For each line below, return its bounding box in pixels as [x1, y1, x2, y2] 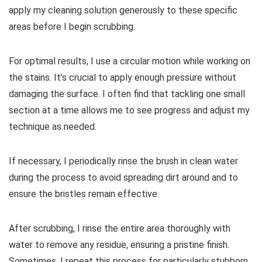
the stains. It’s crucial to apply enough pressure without [9, 71, 236, 83]
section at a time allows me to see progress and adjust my [9, 104, 250, 116]
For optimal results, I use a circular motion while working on [9, 55, 250, 67]
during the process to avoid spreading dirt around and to [9, 171, 238, 183]
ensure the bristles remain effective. [9, 188, 159, 199]
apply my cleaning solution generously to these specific [9, 4, 237, 16]
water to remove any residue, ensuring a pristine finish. [9, 239, 229, 250]
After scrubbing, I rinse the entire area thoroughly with [9, 222, 230, 234]
